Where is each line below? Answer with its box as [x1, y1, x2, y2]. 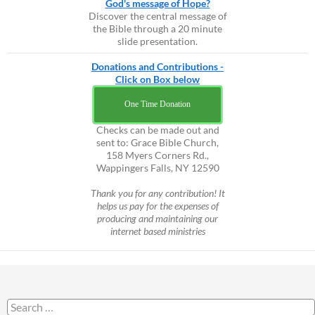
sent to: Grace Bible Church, [96, 136, 219, 149]
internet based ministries [110, 225, 205, 238]
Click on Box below [115, 73, 200, 86]
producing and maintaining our [97, 212, 218, 225]
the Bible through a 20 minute [93, 22, 222, 35]
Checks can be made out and [96, 124, 219, 136]
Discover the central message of [88, 10, 227, 22]
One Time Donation [124, 99, 191, 110]
